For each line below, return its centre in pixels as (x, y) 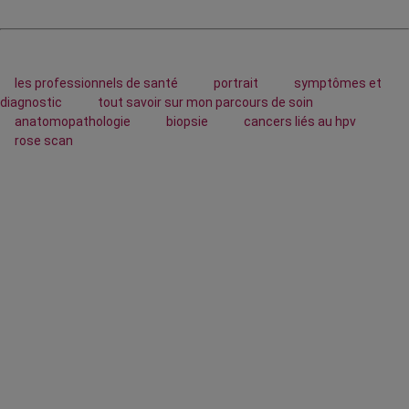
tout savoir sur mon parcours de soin (205, 103)
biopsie (189, 122)
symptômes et (338, 84)
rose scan (44, 141)
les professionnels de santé (98, 84)
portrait (237, 84)
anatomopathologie (74, 122)
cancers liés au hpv (300, 122)
